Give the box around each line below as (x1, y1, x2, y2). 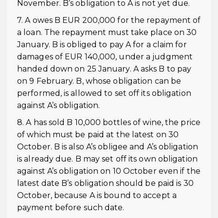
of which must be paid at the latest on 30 (17, 130, 179, 139)
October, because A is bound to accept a (17, 191, 177, 200)
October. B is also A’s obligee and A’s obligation (17, 142, 198, 151)
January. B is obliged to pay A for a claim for (17, 40, 187, 49)
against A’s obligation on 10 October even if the (17, 166, 200, 176)
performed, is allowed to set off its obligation (17, 89, 191, 98)
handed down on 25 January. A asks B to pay (17, 64, 192, 73)
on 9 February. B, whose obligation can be (17, 76, 182, 86)
